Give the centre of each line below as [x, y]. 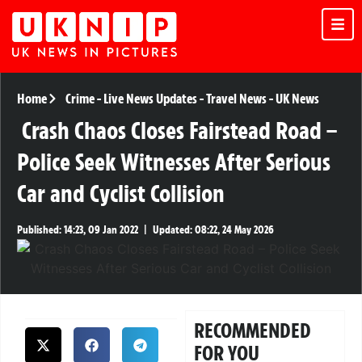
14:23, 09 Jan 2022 [100, 230]
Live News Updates [150, 99]
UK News [297, 99]
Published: [39, 230]
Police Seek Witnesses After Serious [174, 162]
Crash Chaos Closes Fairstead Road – [179, 131]
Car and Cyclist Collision [121, 194]
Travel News [236, 99]
